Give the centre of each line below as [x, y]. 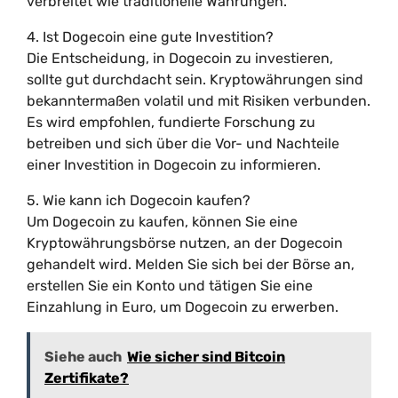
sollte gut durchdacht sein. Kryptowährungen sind [195, 80]
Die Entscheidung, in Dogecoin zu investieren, [180, 58]
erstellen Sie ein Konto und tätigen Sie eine [170, 286]
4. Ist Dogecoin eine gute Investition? [150, 37]
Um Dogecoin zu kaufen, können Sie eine [162, 222]
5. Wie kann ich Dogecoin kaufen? [139, 200]
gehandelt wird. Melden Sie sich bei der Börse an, [191, 264]
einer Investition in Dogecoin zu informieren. [174, 165]
